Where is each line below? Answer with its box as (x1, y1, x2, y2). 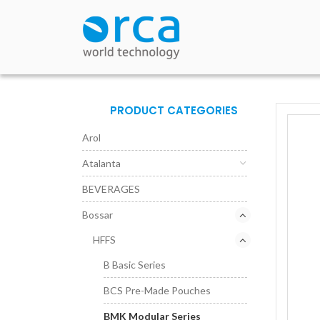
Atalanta (82, 157, 121, 169)
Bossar (82, 209, 113, 221)
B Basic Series (104, 259, 166, 271)
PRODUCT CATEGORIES (109, 103, 238, 118)
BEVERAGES (82, 183, 140, 195)
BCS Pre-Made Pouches (104, 284, 211, 296)
